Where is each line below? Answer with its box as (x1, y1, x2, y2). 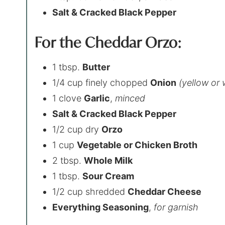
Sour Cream (82, 170, 135, 181)
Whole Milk (84, 155, 133, 166)
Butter (82, 61, 110, 72)
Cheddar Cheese (128, 186, 202, 197)
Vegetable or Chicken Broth (77, 139, 198, 150)
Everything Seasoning (52, 201, 149, 212)
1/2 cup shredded (52, 186, 128, 197)
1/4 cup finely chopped (52, 77, 151, 88)
